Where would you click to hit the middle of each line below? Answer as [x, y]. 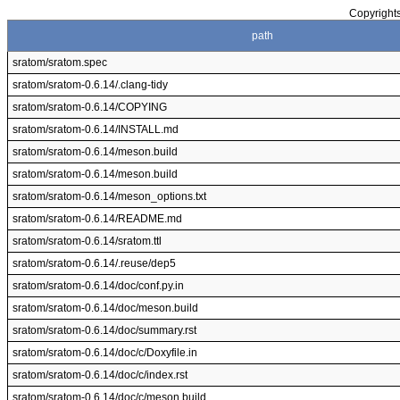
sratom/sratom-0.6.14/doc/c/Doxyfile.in [105, 353]
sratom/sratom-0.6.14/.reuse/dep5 [94, 263]
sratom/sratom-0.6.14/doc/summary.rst [104, 330]
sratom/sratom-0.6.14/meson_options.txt [109, 196]
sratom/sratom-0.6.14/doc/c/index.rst [100, 375]
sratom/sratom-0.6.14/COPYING [90, 107]
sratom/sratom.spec [60, 62]
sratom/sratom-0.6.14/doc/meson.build [105, 308]
